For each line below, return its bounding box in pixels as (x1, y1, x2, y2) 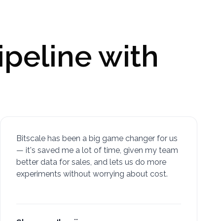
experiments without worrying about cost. (16, 169, 168, 179)
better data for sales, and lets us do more (16, 157, 166, 167)
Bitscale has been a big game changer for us (16, 134, 178, 143)
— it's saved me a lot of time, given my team (16, 146, 178, 155)
